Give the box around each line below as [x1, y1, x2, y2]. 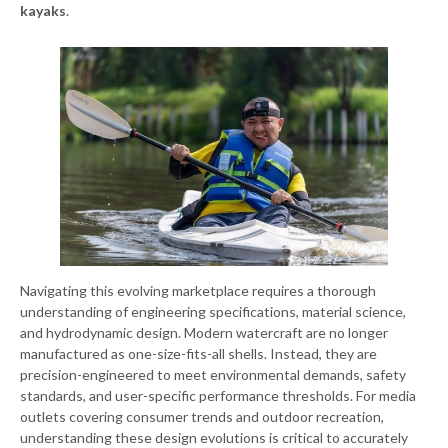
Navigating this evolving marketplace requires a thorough [20, 282, 376, 299]
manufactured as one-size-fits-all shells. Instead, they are [20, 345, 377, 362]
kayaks [20, 2, 66, 20]
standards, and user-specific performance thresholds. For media [20, 387, 416, 404]
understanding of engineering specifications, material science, [20, 303, 406, 320]
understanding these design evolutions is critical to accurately [20, 429, 408, 446]
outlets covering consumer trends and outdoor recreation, [20, 408, 384, 425]
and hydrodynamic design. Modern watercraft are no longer [20, 324, 388, 341]
